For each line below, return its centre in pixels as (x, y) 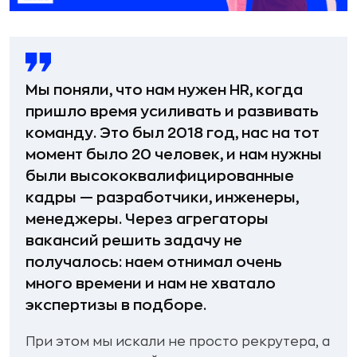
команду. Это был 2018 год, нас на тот (173, 133)
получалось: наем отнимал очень (154, 262)
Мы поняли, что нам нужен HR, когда (164, 90)
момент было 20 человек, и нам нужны (174, 154)
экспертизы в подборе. (116, 305)
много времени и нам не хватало (151, 283)
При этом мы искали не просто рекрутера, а (178, 341)
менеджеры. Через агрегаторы (147, 219)
